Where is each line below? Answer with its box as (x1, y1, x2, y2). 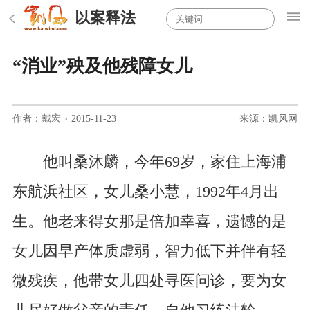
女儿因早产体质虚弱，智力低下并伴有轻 (12, 242, 286, 259)
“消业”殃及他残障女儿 (12, 56, 192, 77)
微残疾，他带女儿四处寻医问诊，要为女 (12, 272, 286, 289)
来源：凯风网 (239, 112, 298, 124)
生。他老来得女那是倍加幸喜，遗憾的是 (12, 212, 286, 230)
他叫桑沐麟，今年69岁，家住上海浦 (12, 153, 286, 170)
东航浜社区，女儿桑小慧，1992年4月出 (12, 183, 279, 200)
